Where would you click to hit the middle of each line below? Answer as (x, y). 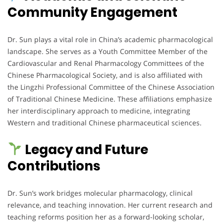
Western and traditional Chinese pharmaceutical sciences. (105, 122)
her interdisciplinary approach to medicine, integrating (99, 111)
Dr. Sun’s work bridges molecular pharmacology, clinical (100, 193)
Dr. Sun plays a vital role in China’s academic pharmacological (110, 39)
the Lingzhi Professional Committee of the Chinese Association (111, 87)
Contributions (54, 166)
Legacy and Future (85, 149)
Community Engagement (92, 12)
